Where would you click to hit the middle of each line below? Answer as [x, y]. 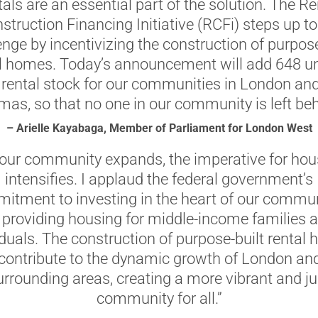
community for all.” [159, 298]
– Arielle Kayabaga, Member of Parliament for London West [159, 128]
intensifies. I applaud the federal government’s [159, 179]
